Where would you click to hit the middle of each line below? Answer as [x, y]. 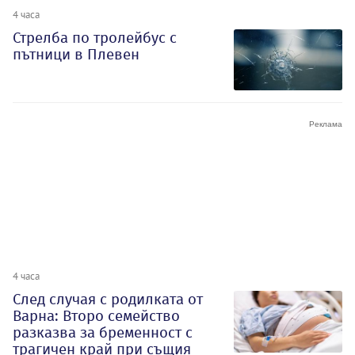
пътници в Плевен [76, 54]
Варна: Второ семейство [96, 316]
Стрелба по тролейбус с [95, 37]
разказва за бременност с [103, 333]
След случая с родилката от [108, 300]
